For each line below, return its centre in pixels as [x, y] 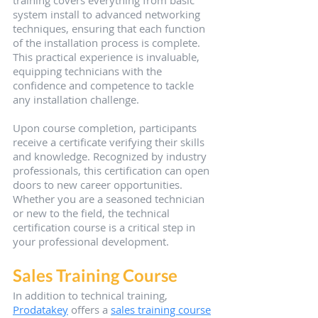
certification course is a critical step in [105, 227]
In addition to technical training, [92, 296]
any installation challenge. [76, 100]
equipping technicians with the [89, 71]
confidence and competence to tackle [105, 86]
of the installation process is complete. [108, 43]
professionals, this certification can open [113, 171]
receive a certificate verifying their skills [110, 142]
